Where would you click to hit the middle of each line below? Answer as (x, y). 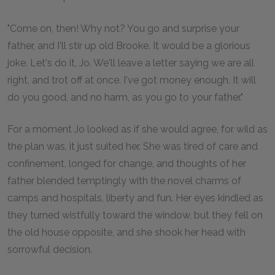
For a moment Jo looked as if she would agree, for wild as (137, 129)
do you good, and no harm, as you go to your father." (125, 97)
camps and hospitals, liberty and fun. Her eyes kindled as (135, 198)
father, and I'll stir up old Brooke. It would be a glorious (129, 46)
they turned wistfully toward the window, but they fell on (135, 215)
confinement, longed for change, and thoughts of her (127, 164)
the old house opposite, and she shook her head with (126, 232)
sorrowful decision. (50, 250)
